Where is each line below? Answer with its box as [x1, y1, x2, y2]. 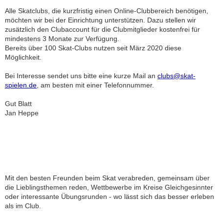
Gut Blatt [5, 100, 32, 108]
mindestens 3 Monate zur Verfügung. [5, 35, 119, 43]
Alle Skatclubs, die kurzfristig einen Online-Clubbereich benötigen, [5, 7, 208, 15]
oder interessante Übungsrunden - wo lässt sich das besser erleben [5, 193, 214, 200]
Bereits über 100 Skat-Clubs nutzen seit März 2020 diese [5, 44, 181, 52]
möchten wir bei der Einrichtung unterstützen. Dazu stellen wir [5, 16, 196, 24]
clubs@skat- [157, 72, 196, 80]
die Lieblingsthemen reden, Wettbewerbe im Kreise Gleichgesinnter [5, 183, 213, 191]
